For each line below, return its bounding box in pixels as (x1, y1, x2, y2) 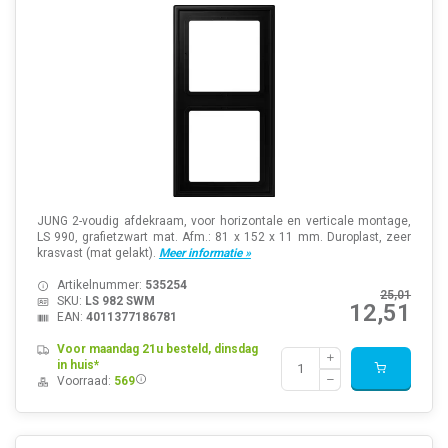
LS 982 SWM (84, 293, 155, 308)
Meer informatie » (158, 245, 251, 260)
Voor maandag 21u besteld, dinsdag (56, 341, 258, 356)
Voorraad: (56, 373, 114, 388)
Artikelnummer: (56, 277, 145, 292)
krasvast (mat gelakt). (36, 245, 159, 260)
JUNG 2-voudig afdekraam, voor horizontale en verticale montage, (36, 213, 412, 228)
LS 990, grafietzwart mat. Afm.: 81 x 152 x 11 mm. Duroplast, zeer (36, 229, 412, 244)
